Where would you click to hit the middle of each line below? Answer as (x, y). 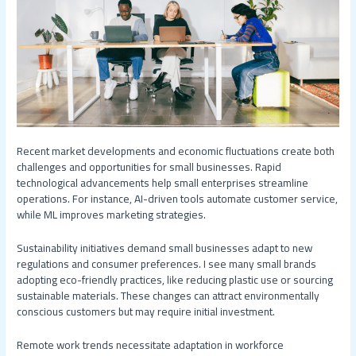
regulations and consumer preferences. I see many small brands (167, 263)
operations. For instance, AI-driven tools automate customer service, (178, 198)
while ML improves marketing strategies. (112, 214)
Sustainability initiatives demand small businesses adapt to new (165, 248)
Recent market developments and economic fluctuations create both (176, 151)
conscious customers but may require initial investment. (146, 311)
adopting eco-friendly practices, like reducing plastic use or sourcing (175, 279)
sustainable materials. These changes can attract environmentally (168, 295)
